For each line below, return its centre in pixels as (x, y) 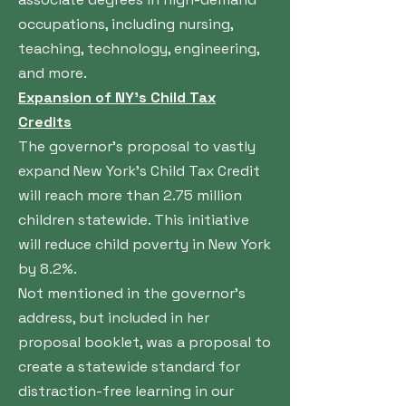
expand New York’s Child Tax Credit (139, 170)
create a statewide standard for (129, 366)
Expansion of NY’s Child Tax (117, 97)
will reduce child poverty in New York (145, 244)
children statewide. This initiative (134, 219)
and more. (53, 72)
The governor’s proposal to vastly (137, 146)
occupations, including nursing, (126, 24)
